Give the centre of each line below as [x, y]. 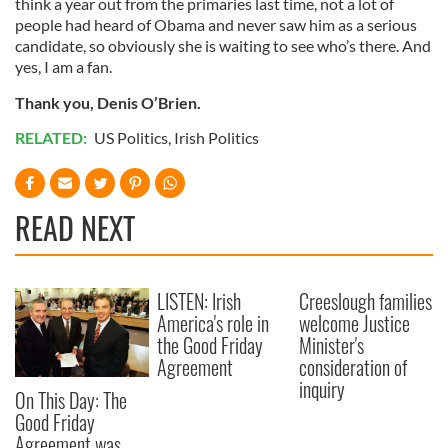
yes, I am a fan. [63, 67]
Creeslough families [366, 301]
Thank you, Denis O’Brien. [108, 103]
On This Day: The [71, 400]
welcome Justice [355, 323]
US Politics [131, 138]
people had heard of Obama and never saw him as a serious [216, 25]
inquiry [322, 389]
